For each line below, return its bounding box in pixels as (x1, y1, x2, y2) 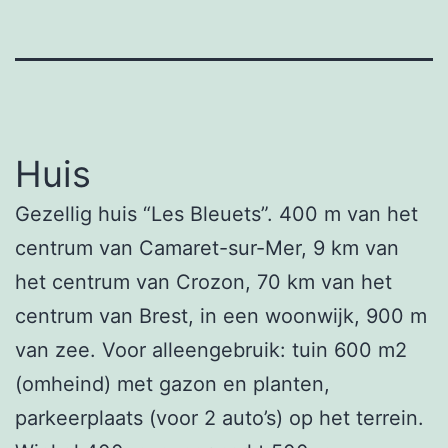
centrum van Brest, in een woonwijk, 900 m (15, 303, 427, 328)
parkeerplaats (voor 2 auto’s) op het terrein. (15, 405, 424, 430)
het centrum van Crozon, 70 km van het (15, 269, 392, 294)
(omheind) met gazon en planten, (15, 371, 330, 396)
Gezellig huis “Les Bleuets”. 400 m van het (15, 201, 418, 226)
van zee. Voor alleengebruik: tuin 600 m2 (15, 337, 407, 362)
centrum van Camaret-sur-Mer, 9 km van (15, 235, 399, 260)
